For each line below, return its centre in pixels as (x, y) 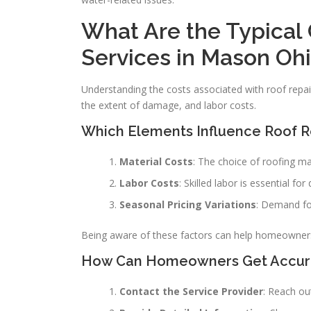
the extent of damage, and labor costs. (169, 105)
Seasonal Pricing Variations (188, 204)
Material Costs (156, 161)
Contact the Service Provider (191, 291)
